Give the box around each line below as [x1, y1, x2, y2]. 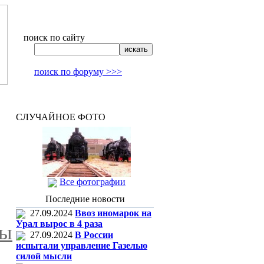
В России [75, 230, 113, 240]
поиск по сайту [24, 32, 85, 42]
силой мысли [16, 251, 72, 262]
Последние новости [45, 194, 125, 204]
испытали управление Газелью [16, 240, 147, 251]
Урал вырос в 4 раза [16, 219, 103, 229]
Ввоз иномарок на [75, 208, 151, 218]
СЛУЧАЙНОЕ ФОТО [16, 112, 105, 122]
